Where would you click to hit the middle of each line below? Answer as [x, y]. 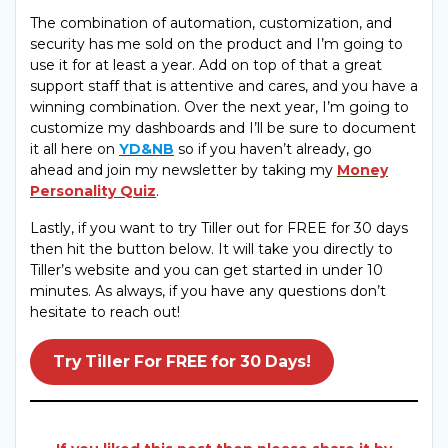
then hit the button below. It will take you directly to [211, 248]
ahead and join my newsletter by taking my [183, 169]
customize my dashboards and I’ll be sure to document [223, 127]
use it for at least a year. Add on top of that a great [206, 64]
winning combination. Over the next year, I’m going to [219, 106]
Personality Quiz [93, 190]
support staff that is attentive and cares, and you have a [224, 85]
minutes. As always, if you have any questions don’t [208, 290]
